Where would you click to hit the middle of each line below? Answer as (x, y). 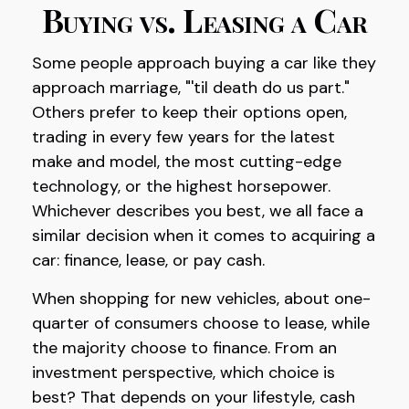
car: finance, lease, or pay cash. (148, 260)
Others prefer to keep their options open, (189, 112)
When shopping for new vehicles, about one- (201, 299)
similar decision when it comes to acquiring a (204, 236)
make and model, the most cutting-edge (187, 162)
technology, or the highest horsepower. (181, 186)
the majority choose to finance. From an (184, 348)
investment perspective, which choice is (184, 372)
